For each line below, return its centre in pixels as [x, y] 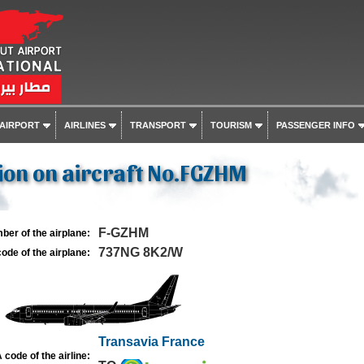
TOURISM [231, 125]
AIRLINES [84, 125]
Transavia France [151, 342]
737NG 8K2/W [140, 252]
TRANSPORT [158, 125]
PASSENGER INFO [315, 125]
